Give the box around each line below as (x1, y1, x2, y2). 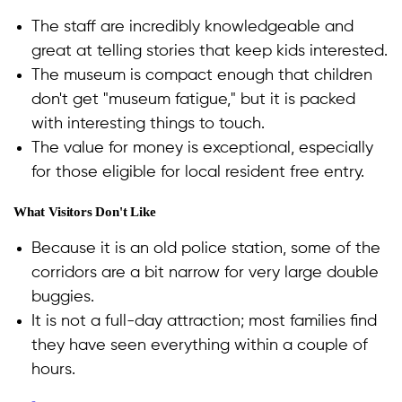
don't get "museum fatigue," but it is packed (31, 92, 355, 109)
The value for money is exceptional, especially (31, 140, 373, 157)
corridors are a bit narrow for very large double (31, 265, 379, 282)
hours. (31, 362, 75, 379)
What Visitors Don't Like (13, 205, 156, 220)
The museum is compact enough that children (31, 67, 372, 84)
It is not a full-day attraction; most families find (31, 313, 377, 330)
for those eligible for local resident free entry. (31, 164, 364, 181)
